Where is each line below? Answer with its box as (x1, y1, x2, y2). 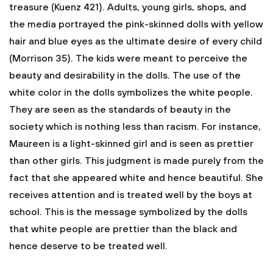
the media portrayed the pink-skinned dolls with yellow (9, 18, 263, 30)
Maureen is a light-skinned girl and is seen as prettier (9, 138, 253, 150)
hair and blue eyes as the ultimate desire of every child (9, 35, 262, 48)
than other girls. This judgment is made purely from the (9, 155, 264, 167)
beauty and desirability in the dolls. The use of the (9, 69, 241, 82)
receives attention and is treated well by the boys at (9, 189, 252, 201)
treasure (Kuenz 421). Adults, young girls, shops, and (9, 1, 246, 13)
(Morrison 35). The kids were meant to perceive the (9, 52, 247, 65)
